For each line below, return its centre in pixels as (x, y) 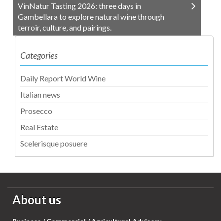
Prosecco (36, 111)
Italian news (40, 95)
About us (37, 200)
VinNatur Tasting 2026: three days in (79, 6)
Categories (39, 55)
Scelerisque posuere (54, 144)
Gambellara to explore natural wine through (91, 17)
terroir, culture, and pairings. (65, 28)
